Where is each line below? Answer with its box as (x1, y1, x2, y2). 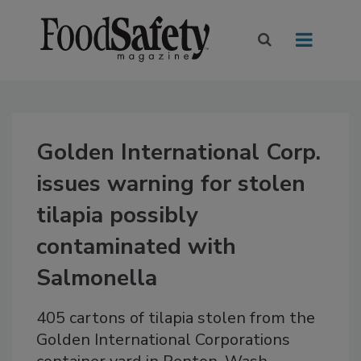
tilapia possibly (36, 200, 198, 231)
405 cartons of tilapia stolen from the (36, 307, 315, 330)
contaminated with (36, 231, 236, 263)
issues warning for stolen (36, 168, 305, 200)
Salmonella (36, 263, 157, 294)
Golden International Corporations (36, 329, 290, 351)
